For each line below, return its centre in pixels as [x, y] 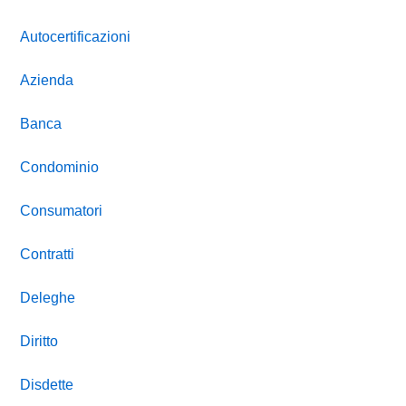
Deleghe [48, 297]
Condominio [60, 167]
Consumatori [62, 210]
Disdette [47, 384]
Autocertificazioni [76, 36]
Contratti [48, 254]
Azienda [47, 80]
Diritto [39, 341]
